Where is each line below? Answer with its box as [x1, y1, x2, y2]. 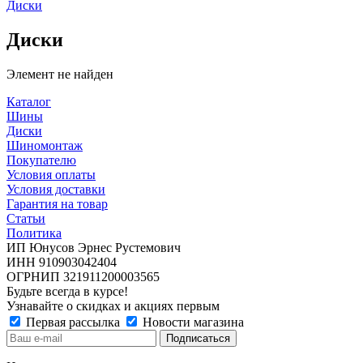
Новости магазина [139, 314, 244, 329]
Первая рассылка [23, 314, 123, 329]
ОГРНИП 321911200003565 [6, 269, 160, 284]
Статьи [6, 211, 45, 225]
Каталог [6, 94, 51, 109]
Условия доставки [6, 181, 105, 196]
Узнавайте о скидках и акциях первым [6, 298, 220, 313]
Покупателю [6, 152, 76, 167]
